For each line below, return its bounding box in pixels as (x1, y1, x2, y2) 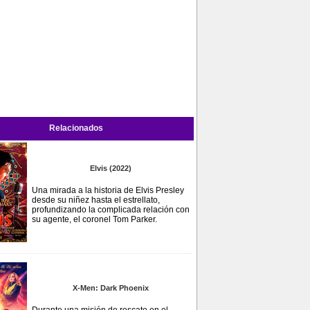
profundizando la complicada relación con (32, 205, 190, 215)
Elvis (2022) (90, 164, 131, 172)
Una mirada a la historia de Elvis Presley (32, 185, 184, 195)
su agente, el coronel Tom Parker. (32, 215, 157, 224)
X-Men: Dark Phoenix (73, 284, 149, 292)
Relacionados (49, 123, 103, 133)
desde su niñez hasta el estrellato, (32, 195, 160, 205)
